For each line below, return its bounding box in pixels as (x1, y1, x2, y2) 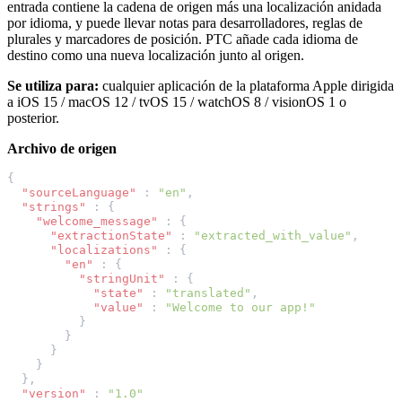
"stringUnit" (79, 271, 165, 285)
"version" (22, 386, 86, 400)
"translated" (165, 285, 251, 300)
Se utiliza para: (7, 77, 99, 93)
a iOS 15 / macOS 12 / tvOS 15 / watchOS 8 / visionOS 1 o (7, 93, 346, 109)
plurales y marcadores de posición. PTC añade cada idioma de (7, 31, 358, 47)
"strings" (22, 199, 86, 214)
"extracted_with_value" (194, 228, 352, 242)
